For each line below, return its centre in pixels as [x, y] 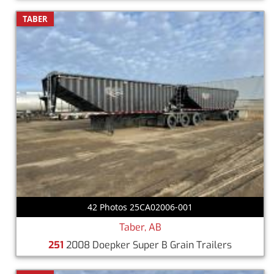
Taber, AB [140, 227]
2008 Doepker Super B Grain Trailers [148, 245]
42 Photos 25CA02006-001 [140, 207]
